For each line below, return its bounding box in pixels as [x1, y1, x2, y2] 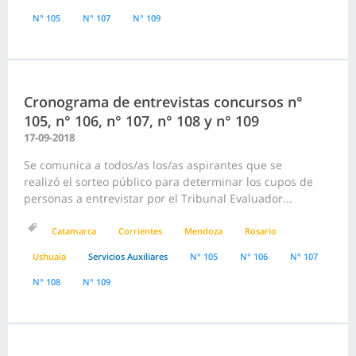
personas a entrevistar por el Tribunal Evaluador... [24, 191, 292, 207]
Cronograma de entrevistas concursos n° [24, 92, 303, 112]
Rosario [245, 225, 277, 238]
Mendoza [184, 225, 222, 238]
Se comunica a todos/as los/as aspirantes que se [24, 157, 282, 173]
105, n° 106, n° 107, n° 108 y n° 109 [24, 111, 259, 131]
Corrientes [118, 225, 162, 238]
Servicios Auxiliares [88, 250, 168, 263]
